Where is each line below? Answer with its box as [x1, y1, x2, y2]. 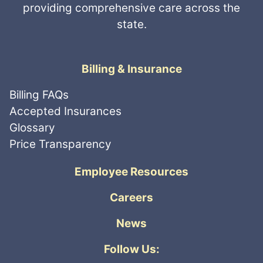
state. [116, 18, 147, 32]
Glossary [9, 120, 55, 134]
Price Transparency [9, 137, 112, 151]
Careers [110, 190, 153, 204]
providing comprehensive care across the [23, 1, 240, 15]
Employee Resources [75, 164, 188, 178]
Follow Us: [103, 242, 160, 256]
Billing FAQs [9, 87, 69, 102]
